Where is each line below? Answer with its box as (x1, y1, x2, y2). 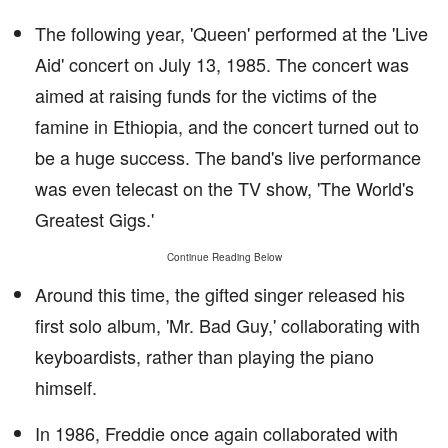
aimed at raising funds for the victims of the (35, 82, 377, 108)
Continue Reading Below (166, 250, 282, 264)
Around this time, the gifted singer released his (35, 281, 405, 307)
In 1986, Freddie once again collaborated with (35, 420, 398, 446)
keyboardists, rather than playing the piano (35, 343, 374, 369)
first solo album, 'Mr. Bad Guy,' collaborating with (35, 312, 420, 338)
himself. (35, 374, 97, 400)
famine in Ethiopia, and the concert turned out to (35, 113, 419, 139)
